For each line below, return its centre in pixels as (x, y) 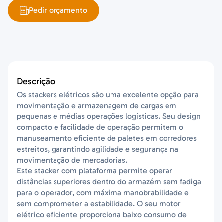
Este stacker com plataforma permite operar (95, 170)
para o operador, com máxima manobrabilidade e (103, 192)
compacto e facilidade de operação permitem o (100, 127)
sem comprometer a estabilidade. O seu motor (99, 203)
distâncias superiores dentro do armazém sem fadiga (109, 181)
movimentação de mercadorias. (72, 160)
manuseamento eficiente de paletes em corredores (107, 138)
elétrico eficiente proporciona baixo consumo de (102, 214)
